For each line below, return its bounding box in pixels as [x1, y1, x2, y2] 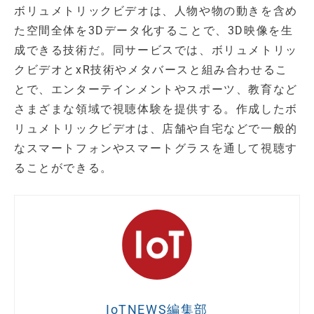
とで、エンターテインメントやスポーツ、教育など [14, 83, 298, 97]
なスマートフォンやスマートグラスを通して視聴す [14, 142, 298, 156]
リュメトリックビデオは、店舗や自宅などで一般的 [14, 122, 298, 136]
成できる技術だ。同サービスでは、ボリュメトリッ [14, 43, 298, 57]
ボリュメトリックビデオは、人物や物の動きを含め [14, 4, 298, 18]
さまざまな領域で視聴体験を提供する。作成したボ [14, 102, 298, 116]
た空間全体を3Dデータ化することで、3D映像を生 [14, 24, 294, 38]
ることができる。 [14, 161, 113, 175]
